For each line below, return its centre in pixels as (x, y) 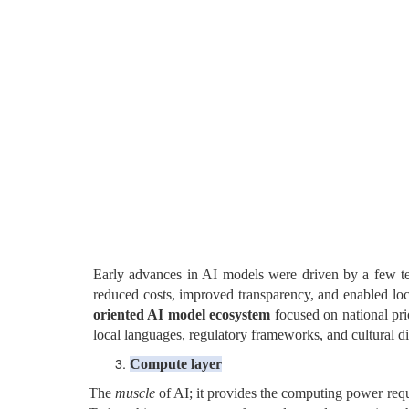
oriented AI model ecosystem (182, 315)
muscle (136, 393)
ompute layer (181, 364)
